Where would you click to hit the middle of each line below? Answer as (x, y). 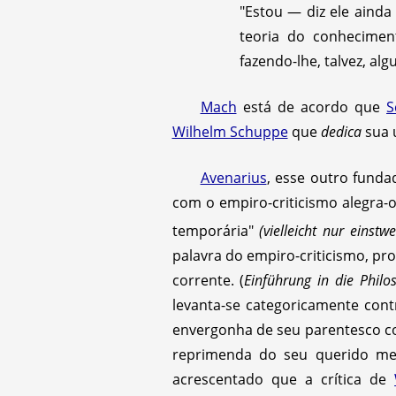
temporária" (216, 231)
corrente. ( (208, 281)
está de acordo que (312, 107)
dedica (341, 132)
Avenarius (233, 178)
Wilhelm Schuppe (230, 132)
